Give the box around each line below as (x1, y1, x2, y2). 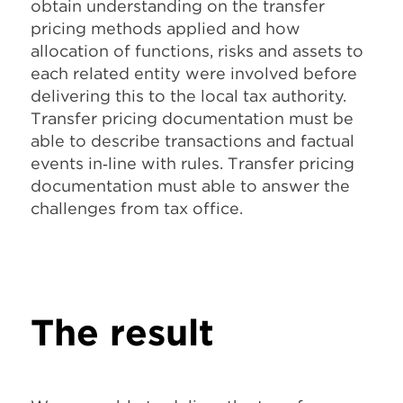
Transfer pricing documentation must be (31, 108, 354, 128)
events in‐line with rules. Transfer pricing (31, 153, 354, 173)
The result (31, 310, 214, 355)
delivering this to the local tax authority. (31, 85, 346, 105)
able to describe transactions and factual (31, 130, 354, 150)
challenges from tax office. (31, 198, 243, 218)
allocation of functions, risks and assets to (31, 40, 363, 60)
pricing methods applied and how (31, 18, 300, 38)
